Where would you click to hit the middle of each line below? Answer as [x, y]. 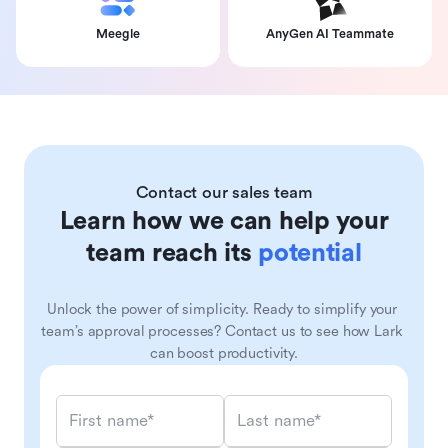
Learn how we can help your [224, 220]
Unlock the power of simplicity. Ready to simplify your [222, 309]
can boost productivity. [224, 353]
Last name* [279, 421]
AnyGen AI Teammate [330, 33]
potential [310, 252]
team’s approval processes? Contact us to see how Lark [222, 331]
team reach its [172, 252]
